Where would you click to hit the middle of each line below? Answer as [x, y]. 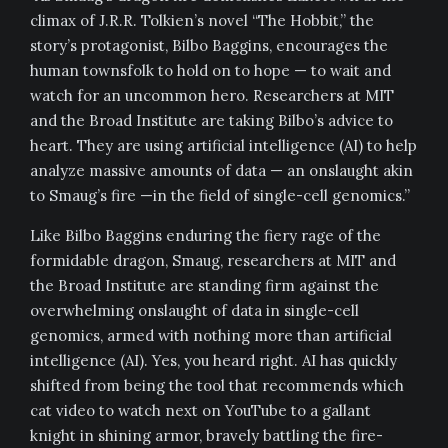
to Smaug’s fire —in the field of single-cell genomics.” [220, 195]
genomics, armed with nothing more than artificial [211, 335]
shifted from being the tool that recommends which [217, 385]
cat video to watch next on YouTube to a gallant [200, 410]
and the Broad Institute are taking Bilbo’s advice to [211, 120]
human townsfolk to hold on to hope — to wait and [210, 70]
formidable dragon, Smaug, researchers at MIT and [213, 260]
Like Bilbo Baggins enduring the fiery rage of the [205, 235]
